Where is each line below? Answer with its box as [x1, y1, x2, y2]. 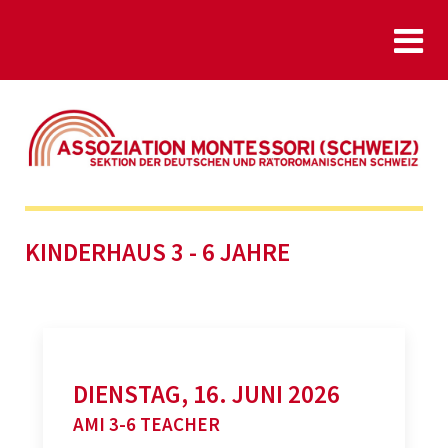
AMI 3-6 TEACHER [73, 412, 220, 436]
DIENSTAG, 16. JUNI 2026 [73, 378, 340, 410]
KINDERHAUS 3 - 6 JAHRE [25, 236, 290, 268]
